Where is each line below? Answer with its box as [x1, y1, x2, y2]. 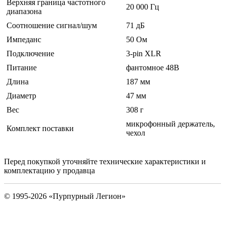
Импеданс [7, 35, 41, 44]
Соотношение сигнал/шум [7, 21, 97, 30]
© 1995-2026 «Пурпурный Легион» [4, 192, 126, 201]
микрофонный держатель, [126, 120, 215, 129]
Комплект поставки [7, 124, 74, 133]
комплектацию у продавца [4, 166, 95, 175]
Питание [7, 63, 37, 72]
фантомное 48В [126, 63, 179, 72]
